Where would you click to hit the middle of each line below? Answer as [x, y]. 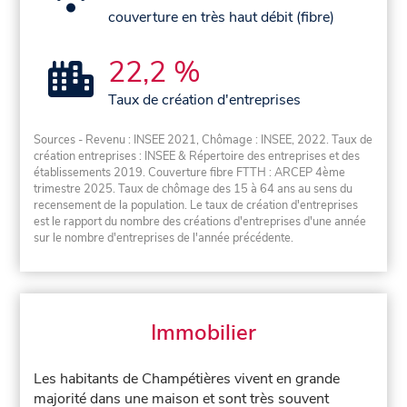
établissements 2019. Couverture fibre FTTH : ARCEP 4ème [190, 173]
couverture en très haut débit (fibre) [222, 17]
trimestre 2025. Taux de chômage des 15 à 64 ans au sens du [194, 189]
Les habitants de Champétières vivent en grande [187, 379]
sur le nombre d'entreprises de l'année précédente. [164, 238]
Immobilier [203, 333]
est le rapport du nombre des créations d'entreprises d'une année [200, 222]
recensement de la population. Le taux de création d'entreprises [196, 206]
